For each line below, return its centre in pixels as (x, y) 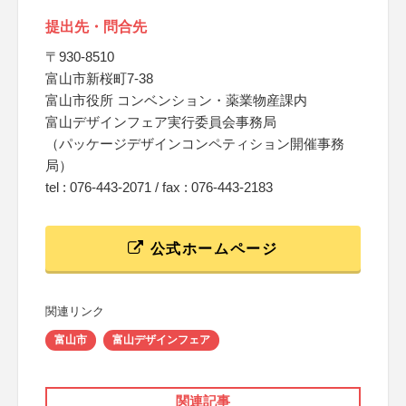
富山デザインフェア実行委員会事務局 (161, 122)
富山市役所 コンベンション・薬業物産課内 (176, 100)
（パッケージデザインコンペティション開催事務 (195, 144)
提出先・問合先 (96, 27)
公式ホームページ (212, 249)
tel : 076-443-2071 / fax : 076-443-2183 (159, 187)
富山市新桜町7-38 (99, 78)
